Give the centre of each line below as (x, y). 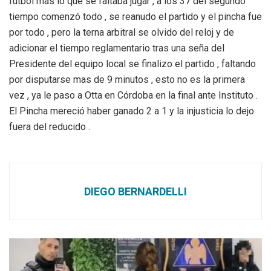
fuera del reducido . (50, 126)
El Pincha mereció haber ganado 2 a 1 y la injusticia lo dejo (132, 111)
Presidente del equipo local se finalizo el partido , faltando (132, 64)
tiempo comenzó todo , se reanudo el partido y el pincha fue (135, 16)
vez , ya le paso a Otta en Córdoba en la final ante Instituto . (133, 95)
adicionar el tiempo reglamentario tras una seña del (117, 48)
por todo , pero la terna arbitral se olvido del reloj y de (122, 32)
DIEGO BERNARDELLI (135, 191)
